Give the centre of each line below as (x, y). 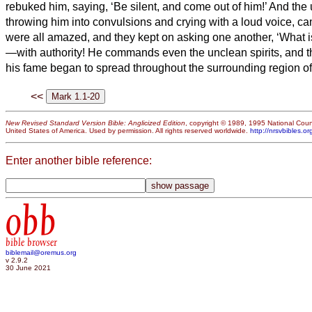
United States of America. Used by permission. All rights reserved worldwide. (128, 131)
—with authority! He (54, 52)
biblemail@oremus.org (41, 253)
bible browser (31, 243)
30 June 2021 (28, 268)
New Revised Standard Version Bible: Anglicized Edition (95, 123)
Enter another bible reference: (79, 160)
